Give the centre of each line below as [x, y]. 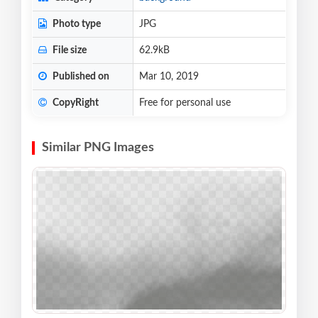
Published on [80, 76]
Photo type [76, 24]
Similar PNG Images [98, 147]
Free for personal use [185, 103]
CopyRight [75, 103]
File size [68, 50]
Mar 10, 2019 [169, 76]
